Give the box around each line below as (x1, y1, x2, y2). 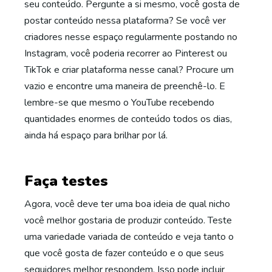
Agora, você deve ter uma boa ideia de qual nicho (24, 197, 230, 211)
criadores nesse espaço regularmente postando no (24, 30, 237, 44)
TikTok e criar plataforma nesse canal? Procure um (24, 63, 234, 76)
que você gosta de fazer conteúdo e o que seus (24, 246, 224, 260)
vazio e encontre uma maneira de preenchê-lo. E (24, 80, 225, 93)
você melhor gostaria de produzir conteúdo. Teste (24, 214, 232, 227)
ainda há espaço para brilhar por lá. (24, 129, 168, 142)
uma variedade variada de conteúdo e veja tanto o (24, 230, 234, 243)
